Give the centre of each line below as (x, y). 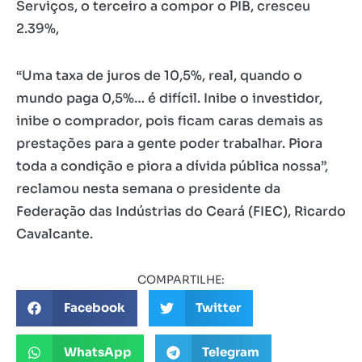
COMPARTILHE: (181, 279)
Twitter (218, 308)
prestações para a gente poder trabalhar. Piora (169, 143)
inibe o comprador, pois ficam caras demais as (170, 120)
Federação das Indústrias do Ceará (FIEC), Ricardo (181, 211)
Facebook (94, 308)
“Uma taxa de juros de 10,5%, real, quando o (159, 75)
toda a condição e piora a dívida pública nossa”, (172, 166)
